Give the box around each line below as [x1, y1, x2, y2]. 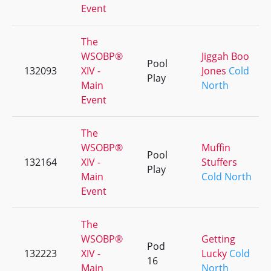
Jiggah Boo [201, 50, 249, 63]
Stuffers [201, 155, 237, 169]
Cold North [201, 170, 252, 183]
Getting [201, 232, 235, 246]
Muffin [201, 141, 230, 154]
